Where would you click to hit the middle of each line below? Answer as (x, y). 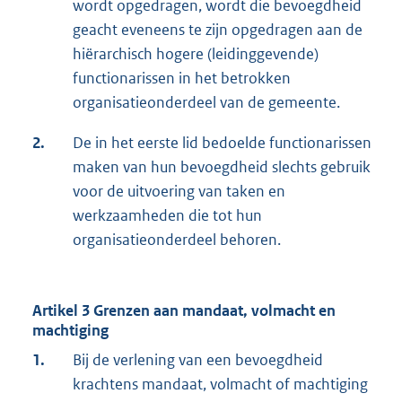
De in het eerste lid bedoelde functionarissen (222, 142)
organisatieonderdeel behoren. (177, 239)
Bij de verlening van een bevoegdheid (198, 359)
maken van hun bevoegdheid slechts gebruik (222, 166)
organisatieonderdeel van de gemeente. (206, 102)
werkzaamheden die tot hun (167, 215)
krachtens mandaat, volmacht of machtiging (220, 384)
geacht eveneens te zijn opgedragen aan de (218, 29)
